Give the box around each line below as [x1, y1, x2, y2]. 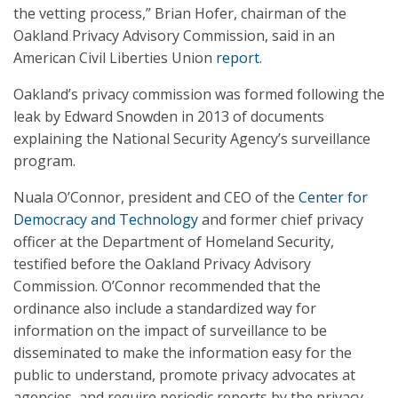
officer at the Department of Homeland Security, [13, 232, 334, 251]
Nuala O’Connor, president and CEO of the [13, 187, 298, 207]
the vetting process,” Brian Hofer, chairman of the [13, 4, 346, 23]
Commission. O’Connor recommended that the [13, 276, 321, 296]
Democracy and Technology [13, 210, 198, 229]
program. [13, 151, 76, 171]
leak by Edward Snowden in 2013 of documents [13, 107, 324, 126]
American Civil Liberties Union [13, 48, 216, 68]
